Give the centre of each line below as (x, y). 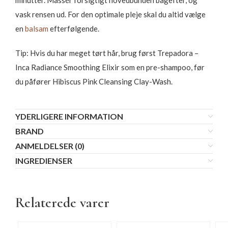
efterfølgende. (74, 28)
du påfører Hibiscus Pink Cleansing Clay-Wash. (94, 81)
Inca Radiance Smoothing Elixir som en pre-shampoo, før (110, 67)
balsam (36, 28)
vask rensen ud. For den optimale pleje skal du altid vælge (110, 14)
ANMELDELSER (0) (50, 146)
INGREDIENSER (44, 161)
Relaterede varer (62, 203)
